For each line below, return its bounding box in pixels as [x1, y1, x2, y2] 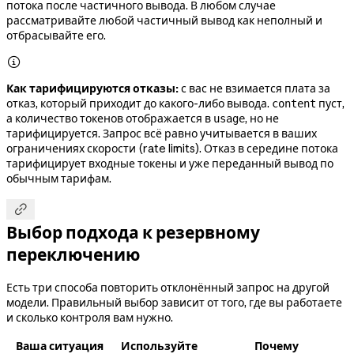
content [272, 96, 316, 110]
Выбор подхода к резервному [6, 222, 260, 243]
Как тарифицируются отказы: [6, 81, 179, 96]
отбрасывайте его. [6, 28, 106, 43]
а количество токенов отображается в [6, 111, 213, 126]
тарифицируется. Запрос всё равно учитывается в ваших [6, 126, 317, 141]
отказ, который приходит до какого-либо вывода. [6, 96, 272, 111]
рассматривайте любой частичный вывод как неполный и [6, 13, 322, 28]
